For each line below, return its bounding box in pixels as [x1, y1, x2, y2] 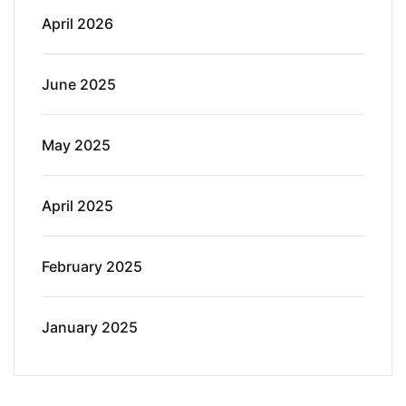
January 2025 [42, 317, 138, 336]
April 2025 [42, 196, 113, 215]
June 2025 [42, 74, 116, 93]
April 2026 [42, 14, 113, 33]
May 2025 [42, 135, 111, 154]
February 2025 [42, 256, 142, 275]
